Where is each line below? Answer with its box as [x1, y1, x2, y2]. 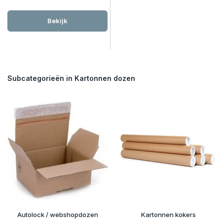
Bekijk [47, 16, 68, 25]
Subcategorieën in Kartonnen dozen [7, 74, 135, 82]
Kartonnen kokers [141, 210, 196, 219]
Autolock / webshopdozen [17, 210, 98, 219]
